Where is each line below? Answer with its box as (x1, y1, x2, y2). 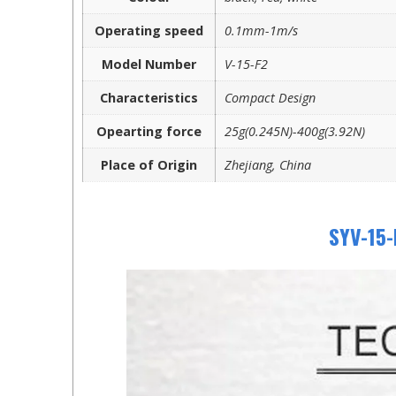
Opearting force (96, 122, 202, 140)
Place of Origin (101, 156, 197, 173)
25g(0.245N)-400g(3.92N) (225, 122, 365, 140)
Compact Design (225, 88, 316, 106)
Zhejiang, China (225, 156, 311, 173)
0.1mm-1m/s (225, 21, 298, 39)
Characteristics (100, 88, 198, 106)
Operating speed (95, 21, 203, 39)
